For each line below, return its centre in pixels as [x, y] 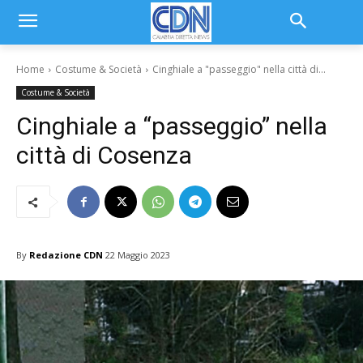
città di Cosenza [104, 155]
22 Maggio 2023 [138, 255]
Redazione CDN [66, 254]
